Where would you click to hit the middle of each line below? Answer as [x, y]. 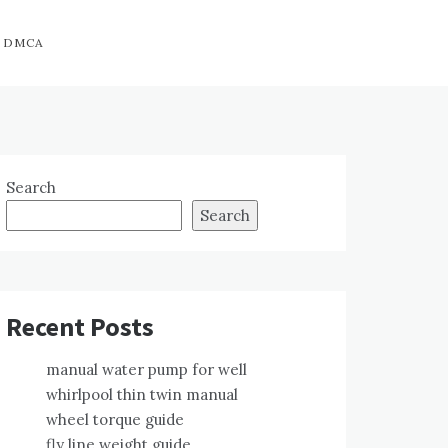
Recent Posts [80, 326]
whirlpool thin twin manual [142, 394]
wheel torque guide [115, 419]
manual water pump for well [146, 369]
